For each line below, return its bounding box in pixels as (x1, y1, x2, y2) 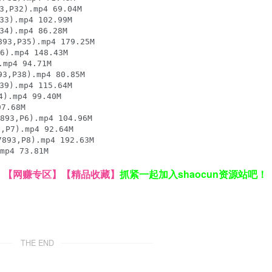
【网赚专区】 (3, 167, 61, 182)
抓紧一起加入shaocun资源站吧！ (120, 167, 267, 182)
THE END (20, 237, 54, 249)
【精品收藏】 (61, 167, 120, 182)
